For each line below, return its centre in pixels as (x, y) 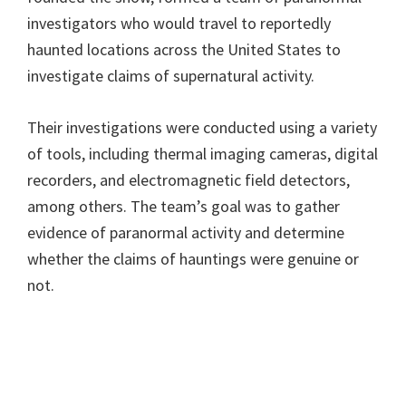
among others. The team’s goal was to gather (184, 207)
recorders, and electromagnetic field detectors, (188, 180)
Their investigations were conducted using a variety (202, 128)
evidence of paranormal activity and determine (186, 233)
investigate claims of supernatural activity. (171, 76)
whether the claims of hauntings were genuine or (193, 259)
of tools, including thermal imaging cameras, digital (203, 154)
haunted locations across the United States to (184, 50)
